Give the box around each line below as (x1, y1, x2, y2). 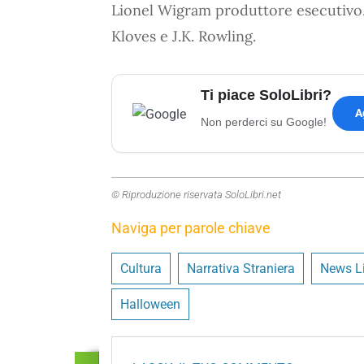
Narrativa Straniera (187, 260, 295, 276)
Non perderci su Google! (201, 115, 327, 128)
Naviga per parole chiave (111, 219, 271, 236)
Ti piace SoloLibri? (201, 86, 331, 103)
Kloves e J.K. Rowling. (111, 26, 256, 45)
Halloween (120, 296, 180, 312)
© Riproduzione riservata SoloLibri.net (111, 188, 281, 201)
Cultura (120, 260, 162, 276)
